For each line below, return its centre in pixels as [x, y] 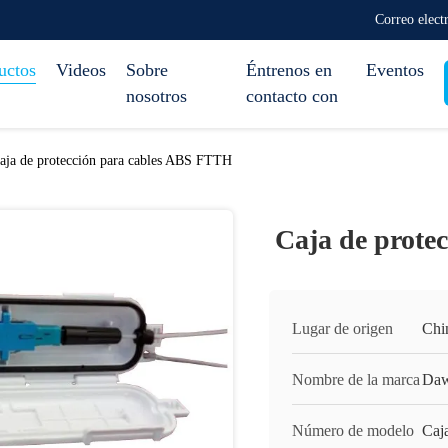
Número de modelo [353, 430]
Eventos [395, 70]
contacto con [292, 96]
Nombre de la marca [356, 379]
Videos [81, 70]
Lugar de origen [342, 328]
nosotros [156, 96]
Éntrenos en [289, 70]
